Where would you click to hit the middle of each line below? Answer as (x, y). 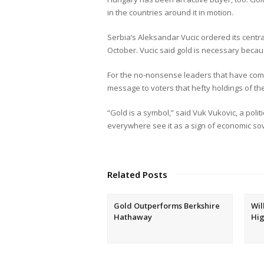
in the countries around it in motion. (170, 12)
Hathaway (133, 217)
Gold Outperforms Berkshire (167, 205)
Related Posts (137, 174)
